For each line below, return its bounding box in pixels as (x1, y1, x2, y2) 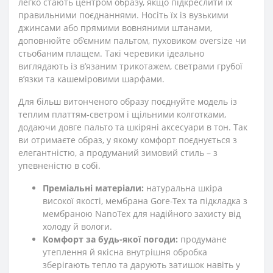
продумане (178, 233, 227, 245)
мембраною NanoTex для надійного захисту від (43, 208, 241, 219)
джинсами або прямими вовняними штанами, (18, 22, 212, 34)
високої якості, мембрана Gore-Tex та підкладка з (43, 195, 247, 207)
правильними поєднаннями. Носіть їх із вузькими (18, 9, 229, 21)
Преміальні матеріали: (43, 182, 144, 194)
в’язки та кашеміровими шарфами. (18, 73, 165, 85)
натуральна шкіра (144, 182, 222, 194)
